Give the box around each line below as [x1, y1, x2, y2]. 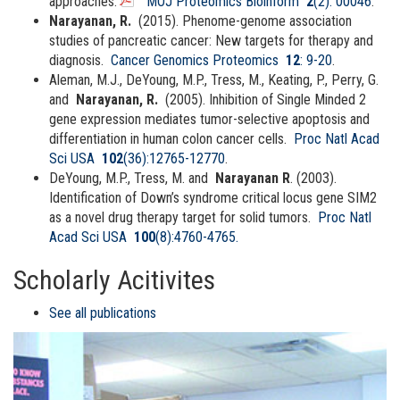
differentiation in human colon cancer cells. [49, 129, 287, 147]
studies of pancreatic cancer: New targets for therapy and [49, 31, 373, 49]
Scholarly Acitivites [13, 263, 215, 296]
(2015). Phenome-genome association [138, 12, 352, 29]
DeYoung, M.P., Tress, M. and [49, 169, 208, 187]
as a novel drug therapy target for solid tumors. [49, 208, 311, 226]
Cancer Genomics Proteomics [111, 51, 279, 69]
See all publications [49, 304, 156, 321]
